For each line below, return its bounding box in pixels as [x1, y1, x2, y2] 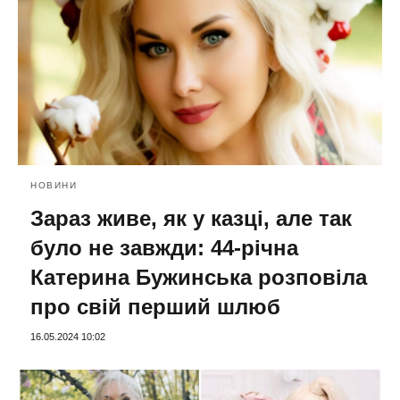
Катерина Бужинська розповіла [30, 264, 367, 289]
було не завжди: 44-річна [30, 235, 298, 260]
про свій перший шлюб [30, 294, 280, 319]
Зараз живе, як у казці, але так [30, 205, 352, 230]
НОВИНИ [30, 179, 77, 190]
